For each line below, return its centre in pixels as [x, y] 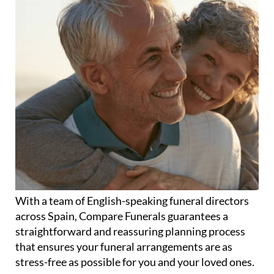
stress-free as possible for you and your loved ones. [135, 239]
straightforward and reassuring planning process [130, 209]
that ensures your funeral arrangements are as [124, 224]
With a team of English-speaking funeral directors [132, 178]
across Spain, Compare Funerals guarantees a [122, 194]
